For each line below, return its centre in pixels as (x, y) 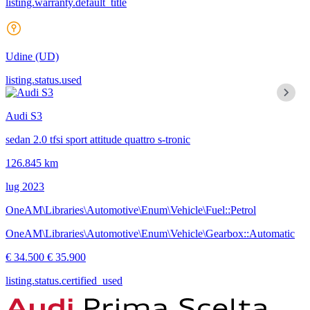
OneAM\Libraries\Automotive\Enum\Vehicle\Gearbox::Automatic (150, 233)
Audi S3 (24, 116)
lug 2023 (25, 186)
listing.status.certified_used (64, 280)
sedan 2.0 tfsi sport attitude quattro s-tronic (98, 139)
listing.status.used (44, 80)
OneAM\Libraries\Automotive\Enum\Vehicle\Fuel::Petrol (131, 210)
